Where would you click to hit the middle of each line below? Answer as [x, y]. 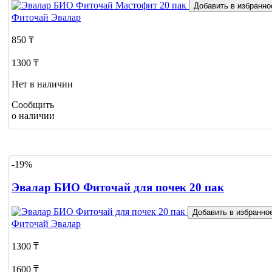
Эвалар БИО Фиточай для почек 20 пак [118, 188]
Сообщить [33, 104]
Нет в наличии [42, 84]
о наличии [33, 115]
